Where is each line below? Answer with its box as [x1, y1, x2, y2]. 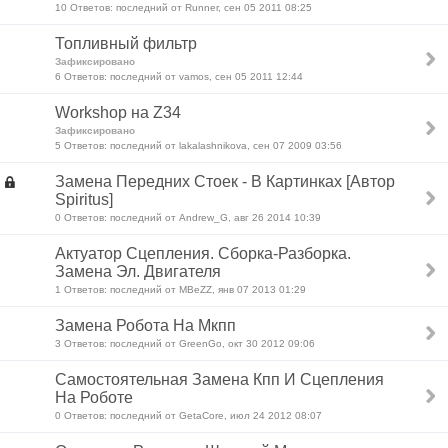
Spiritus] [55, 191, 113, 208]
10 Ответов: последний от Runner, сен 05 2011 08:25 [55, 2, 312, 13]
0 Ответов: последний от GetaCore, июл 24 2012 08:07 [55, 410, 322, 421]
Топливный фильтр [55, 35, 197, 52]
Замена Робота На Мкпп [55, 317, 236, 334]
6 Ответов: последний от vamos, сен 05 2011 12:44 [55, 71, 303, 82]
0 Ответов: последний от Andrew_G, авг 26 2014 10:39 [55, 212, 321, 223]
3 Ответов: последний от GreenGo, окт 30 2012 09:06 [55, 338, 315, 349]
